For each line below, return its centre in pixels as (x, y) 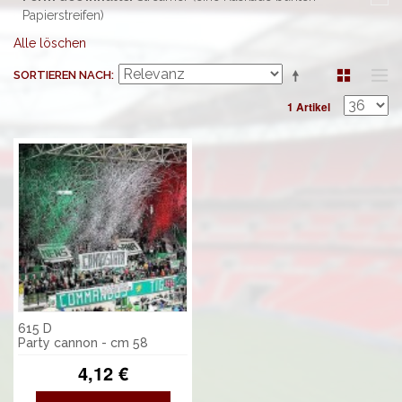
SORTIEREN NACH (62, 75)
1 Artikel (309, 107)
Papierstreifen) (63, 15)
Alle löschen (50, 43)
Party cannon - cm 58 (83, 343)
